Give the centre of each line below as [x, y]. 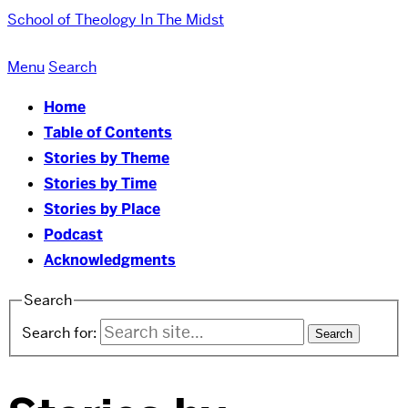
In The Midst [182, 20]
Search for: [59, 332]
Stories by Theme [107, 158]
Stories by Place [102, 209]
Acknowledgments [110, 260]
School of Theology [72, 20]
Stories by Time [100, 184]
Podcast [73, 235]
